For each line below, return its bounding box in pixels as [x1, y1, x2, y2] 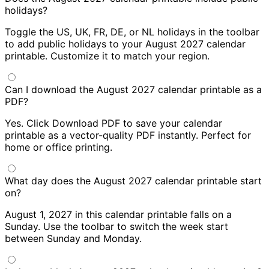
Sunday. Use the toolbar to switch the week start [5, 220, 228, 233]
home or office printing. [5, 141, 112, 154]
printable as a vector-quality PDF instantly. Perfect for [5, 129, 251, 142]
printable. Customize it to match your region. [5, 50, 210, 62]
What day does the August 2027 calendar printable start [5, 175, 262, 187]
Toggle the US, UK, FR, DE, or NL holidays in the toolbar [5, 26, 259, 38]
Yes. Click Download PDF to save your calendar [5, 117, 222, 130]
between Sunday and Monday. [5, 232, 142, 245]
